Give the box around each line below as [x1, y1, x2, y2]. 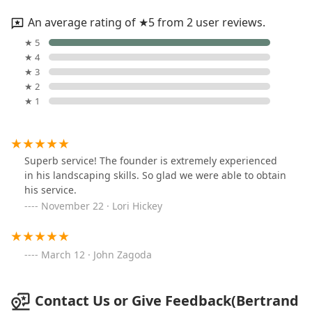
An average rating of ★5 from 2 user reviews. [28, 14, 265, 30]
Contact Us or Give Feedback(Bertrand [35, 290, 299, 310]
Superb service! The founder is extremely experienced [24, 153, 277, 167]
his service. [24, 182, 77, 196]
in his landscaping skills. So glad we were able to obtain [24, 168, 286, 182]
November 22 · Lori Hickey [41, 198, 162, 212]
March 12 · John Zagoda [41, 247, 152, 261]
